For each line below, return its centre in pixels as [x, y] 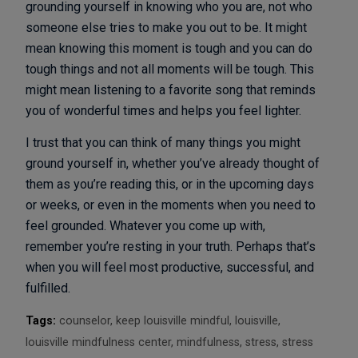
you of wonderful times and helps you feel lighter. [164, 111]
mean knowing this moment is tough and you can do [169, 49]
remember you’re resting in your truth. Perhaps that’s [171, 246]
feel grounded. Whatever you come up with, [146, 225]
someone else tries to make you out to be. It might [167, 28]
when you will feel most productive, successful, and [170, 267]
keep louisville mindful [173, 320]
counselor [85, 320]
